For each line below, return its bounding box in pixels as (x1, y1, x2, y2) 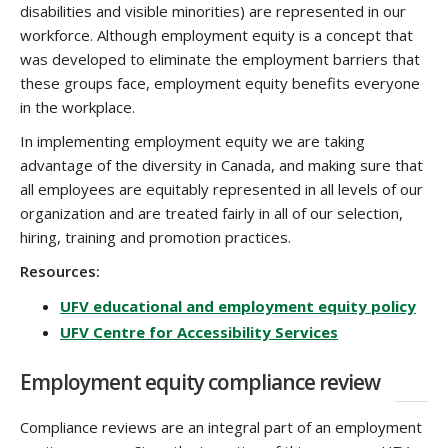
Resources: (20, 261, 100, 281)
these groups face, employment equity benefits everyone (20, 73, 420, 93)
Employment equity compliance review (20, 368, 380, 396)
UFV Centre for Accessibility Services (60, 322, 338, 342)
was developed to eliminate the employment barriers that (20, 49, 420, 69)
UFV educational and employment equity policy (60, 296, 416, 316)
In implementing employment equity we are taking (20, 131, 365, 151)
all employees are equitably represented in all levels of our (20, 179, 423, 199)
